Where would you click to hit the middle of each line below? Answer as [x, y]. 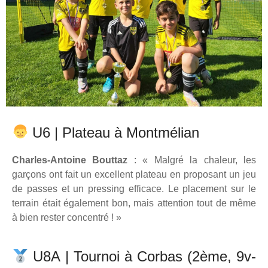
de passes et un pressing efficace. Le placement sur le [134, 189]
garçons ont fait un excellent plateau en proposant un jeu [134, 175]
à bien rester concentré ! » [67, 218]
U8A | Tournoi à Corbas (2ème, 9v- [142, 257]
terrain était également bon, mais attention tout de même [134, 203]
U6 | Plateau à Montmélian [114, 133]
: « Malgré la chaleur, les [195, 160]
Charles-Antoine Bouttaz [73, 160]
